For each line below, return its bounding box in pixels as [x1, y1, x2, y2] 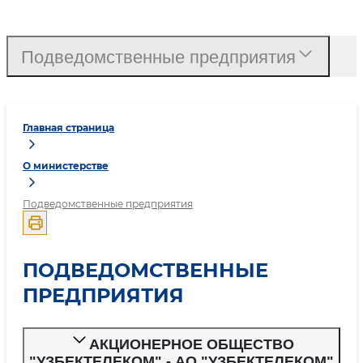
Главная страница [23, 122, 114, 134]
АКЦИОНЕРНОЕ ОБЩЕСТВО [88, 335, 294, 352]
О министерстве [23, 160, 109, 172]
